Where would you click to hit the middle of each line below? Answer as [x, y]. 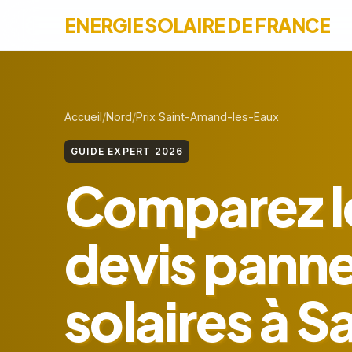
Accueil [83, 117]
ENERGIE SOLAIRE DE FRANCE [197, 25]
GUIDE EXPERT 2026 [127, 151]
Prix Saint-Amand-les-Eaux [207, 117]
